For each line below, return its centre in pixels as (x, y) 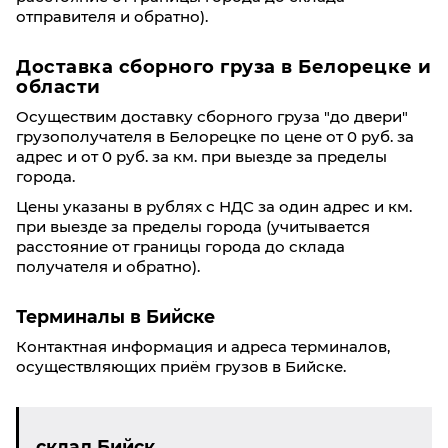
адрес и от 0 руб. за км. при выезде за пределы (201, 156)
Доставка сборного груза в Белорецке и (224, 67)
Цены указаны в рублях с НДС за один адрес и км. (214, 206)
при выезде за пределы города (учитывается (193, 226)
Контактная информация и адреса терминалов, (203, 346)
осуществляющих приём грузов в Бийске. (181, 366)
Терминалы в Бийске (115, 316)
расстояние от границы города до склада (180, 246)
